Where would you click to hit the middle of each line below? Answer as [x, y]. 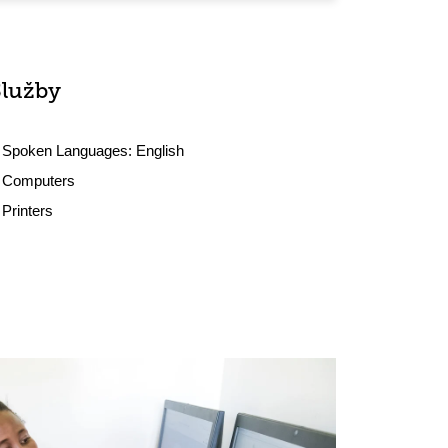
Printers [28, 210]
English [160, 150]
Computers [39, 180]
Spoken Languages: [69, 150]
